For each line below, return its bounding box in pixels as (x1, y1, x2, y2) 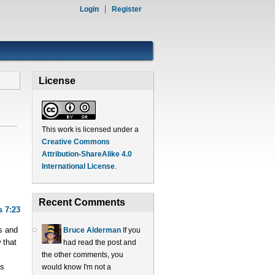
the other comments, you (41, 250, 123, 259)
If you (122, 226, 141, 234)
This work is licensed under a (41, 125, 139, 134)
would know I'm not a (41, 263, 111, 271)
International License (41, 162, 115, 171)
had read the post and (63, 238, 136, 247)
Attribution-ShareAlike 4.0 (41, 150, 132, 158)
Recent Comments (38, 197, 125, 207)
